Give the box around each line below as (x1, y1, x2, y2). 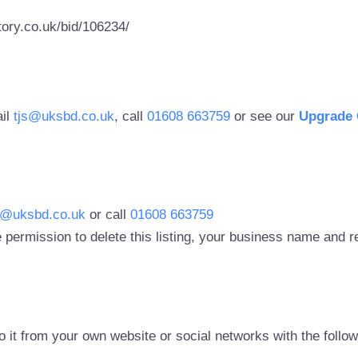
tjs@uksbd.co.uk (13, 108, 114, 124)
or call (85, 207, 130, 223)
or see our (229, 108, 299, 124)
